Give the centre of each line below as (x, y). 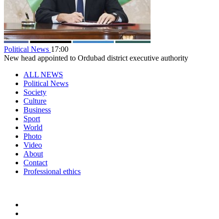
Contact (35, 162)
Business (37, 109)
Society (35, 92)
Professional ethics (52, 171)
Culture (35, 101)
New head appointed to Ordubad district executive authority (96, 58)
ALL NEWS (43, 74)
